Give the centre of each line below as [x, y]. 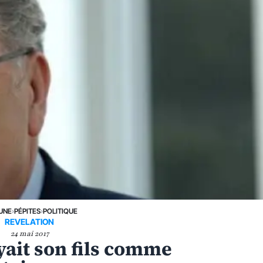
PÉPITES [27, 211]
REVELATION [30, 222]
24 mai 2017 [29, 234]
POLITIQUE [60, 211]
